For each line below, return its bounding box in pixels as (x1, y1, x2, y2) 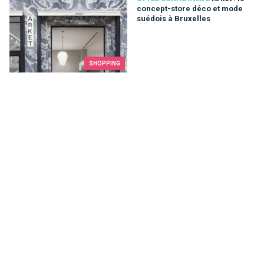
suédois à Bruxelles (137, 14, 210, 24)
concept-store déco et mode (137, 4, 243, 14)
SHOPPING (89, 60, 120, 67)
